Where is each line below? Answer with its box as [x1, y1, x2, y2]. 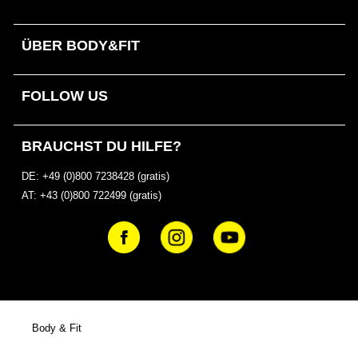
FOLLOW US [21, 88, 108, 104]
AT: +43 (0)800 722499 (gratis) [21, 189, 161, 201]
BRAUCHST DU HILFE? [21, 138, 181, 154]
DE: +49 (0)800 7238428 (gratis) [21, 170, 169, 182]
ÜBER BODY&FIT [21, 38, 140, 54]
